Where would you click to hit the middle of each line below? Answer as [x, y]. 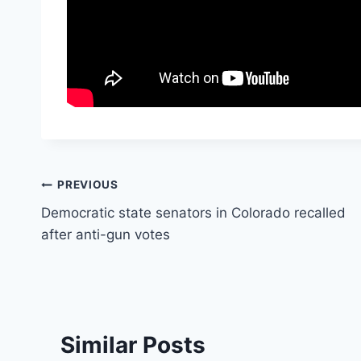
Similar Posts [133, 344]
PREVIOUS [88, 185]
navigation [98, 224]
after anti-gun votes [106, 234]
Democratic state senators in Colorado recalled [193, 212]
